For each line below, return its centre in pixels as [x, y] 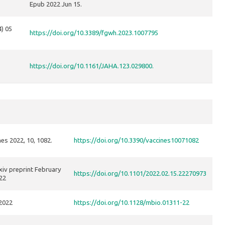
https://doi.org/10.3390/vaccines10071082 [136, 140]
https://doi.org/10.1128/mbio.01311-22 [132, 203]
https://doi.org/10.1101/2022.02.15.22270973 [140, 174]
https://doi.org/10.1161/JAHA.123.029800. [92, 66]
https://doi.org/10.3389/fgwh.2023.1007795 [94, 33]
